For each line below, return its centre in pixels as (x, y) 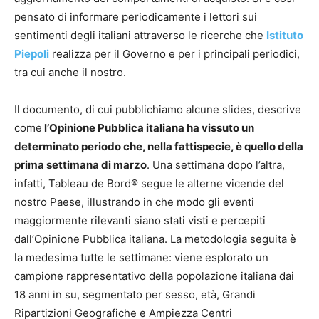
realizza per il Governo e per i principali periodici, (174, 54)
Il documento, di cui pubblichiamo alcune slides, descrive (158, 110)
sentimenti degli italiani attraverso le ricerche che (140, 36)
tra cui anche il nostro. (70, 73)
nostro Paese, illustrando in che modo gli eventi (134, 202)
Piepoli (32, 54)
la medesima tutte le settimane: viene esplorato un (141, 258)
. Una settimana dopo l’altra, (216, 165)
